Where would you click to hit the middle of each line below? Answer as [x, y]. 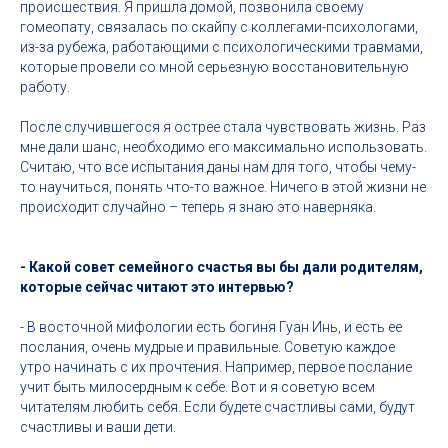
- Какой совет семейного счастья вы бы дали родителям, [221, 267]
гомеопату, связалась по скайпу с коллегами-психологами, [219, 27]
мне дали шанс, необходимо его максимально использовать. [223, 147]
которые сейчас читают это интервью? [157, 287]
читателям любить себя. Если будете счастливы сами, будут [217, 407]
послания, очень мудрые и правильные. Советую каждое [207, 347]
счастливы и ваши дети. [98, 427]
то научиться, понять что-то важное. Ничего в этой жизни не [223, 187]
